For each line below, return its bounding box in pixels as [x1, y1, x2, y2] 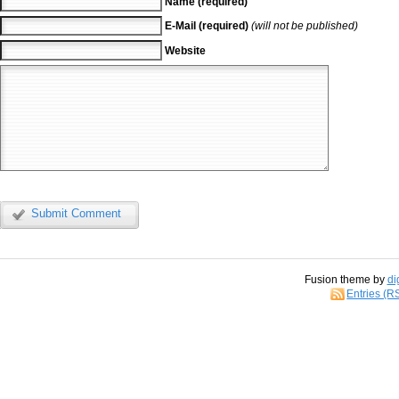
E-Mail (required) [164, 20, 248, 33]
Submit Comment [31, 206, 121, 220]
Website [164, 44, 206, 57]
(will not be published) [250, 20, 358, 33]
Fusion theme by [304, 273, 387, 287]
